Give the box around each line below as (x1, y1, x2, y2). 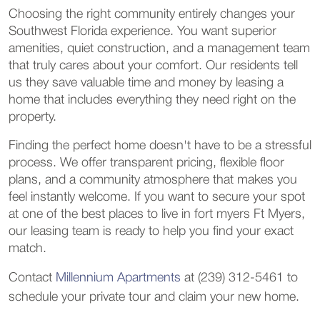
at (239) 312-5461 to (181, 271, 298, 284)
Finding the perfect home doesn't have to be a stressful (9, 139, 311, 151)
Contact (9, 271, 52, 284)
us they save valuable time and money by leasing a (9, 76, 284, 89)
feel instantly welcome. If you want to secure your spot (9, 191, 305, 203)
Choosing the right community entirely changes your (9, 8, 295, 20)
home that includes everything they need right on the (9, 94, 296, 106)
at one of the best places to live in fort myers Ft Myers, (9, 208, 305, 220)
